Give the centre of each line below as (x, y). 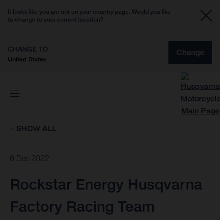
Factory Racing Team (82, 206)
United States (27, 59)
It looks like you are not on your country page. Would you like (89, 12)
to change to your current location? (56, 19)
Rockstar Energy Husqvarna (106, 184)
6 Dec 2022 (29, 158)
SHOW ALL (36, 128)
